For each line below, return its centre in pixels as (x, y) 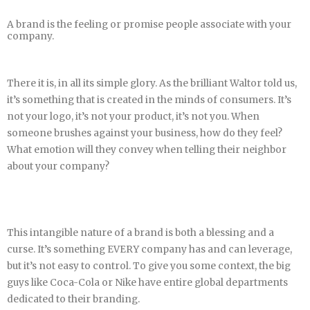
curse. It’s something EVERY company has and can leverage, (149, 249)
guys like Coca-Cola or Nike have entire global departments (147, 282)
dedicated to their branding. (74, 299)
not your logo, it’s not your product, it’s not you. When (133, 117)
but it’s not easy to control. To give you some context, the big (149, 266)
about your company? (58, 167)
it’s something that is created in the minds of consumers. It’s (149, 100)
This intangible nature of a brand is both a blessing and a (140, 232)
